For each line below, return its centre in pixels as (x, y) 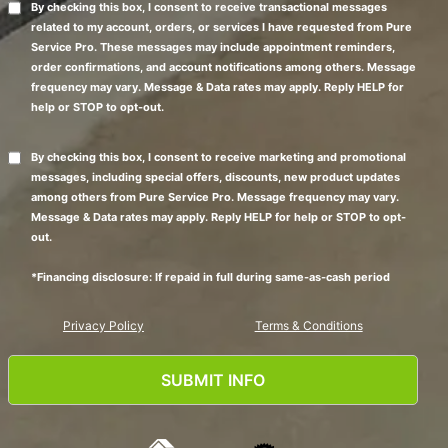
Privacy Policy (103, 325)
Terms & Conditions (308, 325)
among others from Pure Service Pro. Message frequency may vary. (214, 196)
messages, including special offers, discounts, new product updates (215, 176)
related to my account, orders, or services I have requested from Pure (221, 26)
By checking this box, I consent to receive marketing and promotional (218, 156)
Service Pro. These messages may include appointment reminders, (212, 46)
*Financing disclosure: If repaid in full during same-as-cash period (210, 276)
